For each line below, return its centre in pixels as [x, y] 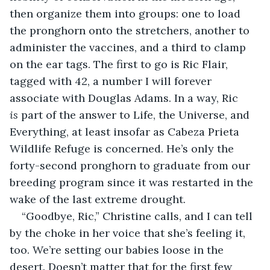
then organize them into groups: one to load [127, 13]
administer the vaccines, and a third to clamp [129, 47]
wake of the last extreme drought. [98, 199]
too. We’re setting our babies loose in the [118, 250]
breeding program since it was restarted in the [133, 182]
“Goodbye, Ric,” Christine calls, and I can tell [139, 216]
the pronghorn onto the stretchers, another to [131, 30]
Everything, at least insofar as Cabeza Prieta [126, 131]
